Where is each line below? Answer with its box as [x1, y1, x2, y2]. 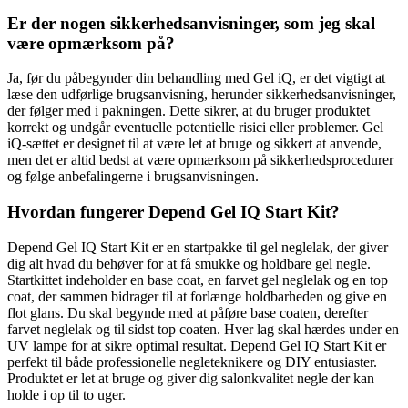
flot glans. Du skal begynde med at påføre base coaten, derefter [7, 304, 368, 321]
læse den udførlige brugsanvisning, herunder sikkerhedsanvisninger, [7, 87, 396, 103]
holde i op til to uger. [7, 386, 126, 403]
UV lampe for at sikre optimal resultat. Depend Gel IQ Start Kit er [7, 337, 386, 353]
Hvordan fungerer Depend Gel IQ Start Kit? [7, 202, 340, 221]
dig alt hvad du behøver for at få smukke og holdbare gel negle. [7, 255, 371, 271]
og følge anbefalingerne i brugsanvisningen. [7, 168, 259, 185]
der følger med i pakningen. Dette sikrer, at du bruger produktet [7, 103, 370, 119]
